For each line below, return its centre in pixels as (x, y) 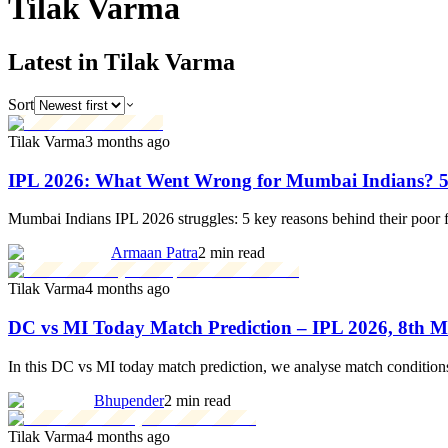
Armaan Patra (154, 253)
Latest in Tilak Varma (121, 61)
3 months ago (127, 141)
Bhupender (129, 400)
